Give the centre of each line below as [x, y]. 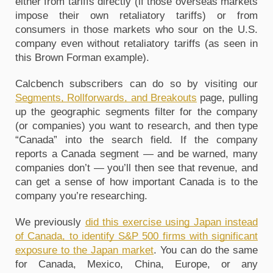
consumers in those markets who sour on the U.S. [136, 29]
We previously [50, 222]
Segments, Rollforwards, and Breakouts [106, 97]
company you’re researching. [81, 196]
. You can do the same [206, 250]
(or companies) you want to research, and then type [136, 126]
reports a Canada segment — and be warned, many [136, 154]
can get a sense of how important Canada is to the [136, 182]
